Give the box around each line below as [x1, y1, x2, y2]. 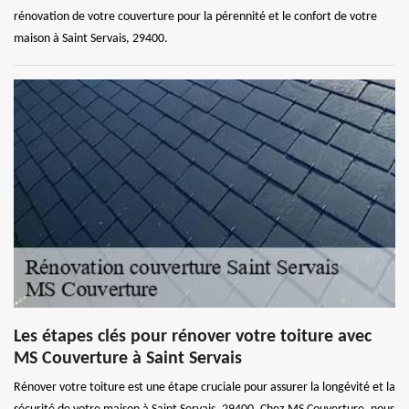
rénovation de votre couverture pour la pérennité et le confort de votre [14, 10, 377, 24]
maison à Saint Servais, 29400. [14, 32, 168, 46]
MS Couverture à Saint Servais [14, 350, 242, 368]
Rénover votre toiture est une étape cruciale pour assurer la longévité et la [14, 381, 395, 394]
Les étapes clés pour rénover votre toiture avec [14, 328, 372, 346]
